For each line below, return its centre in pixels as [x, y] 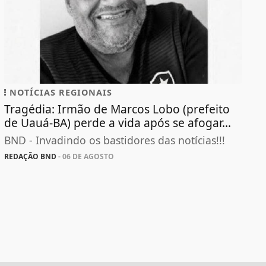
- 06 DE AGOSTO [85, 156]
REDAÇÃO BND [30, 156]
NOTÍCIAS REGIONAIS [59, 92]
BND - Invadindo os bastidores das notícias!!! [114, 140]
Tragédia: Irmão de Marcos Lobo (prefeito [117, 109]
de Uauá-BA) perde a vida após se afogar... [117, 122]
